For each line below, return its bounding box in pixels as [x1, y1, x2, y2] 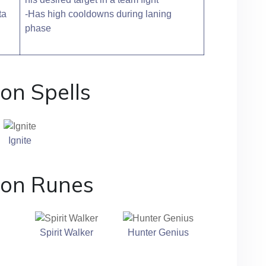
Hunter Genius [128, 227, 189, 238]
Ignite [8, 135, 32, 145]
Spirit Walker [39, 227, 93, 238]
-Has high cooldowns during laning [25, 8, 172, 19]
